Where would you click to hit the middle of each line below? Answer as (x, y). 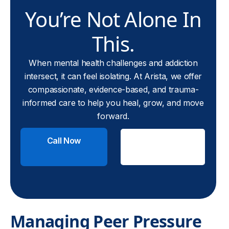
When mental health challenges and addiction (113, 63)
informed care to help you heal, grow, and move (113, 103)
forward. (113, 116)
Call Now (64, 141)
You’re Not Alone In (113, 19)
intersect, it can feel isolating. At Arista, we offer (113, 76)
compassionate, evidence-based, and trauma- (113, 89)
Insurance (163, 153)
